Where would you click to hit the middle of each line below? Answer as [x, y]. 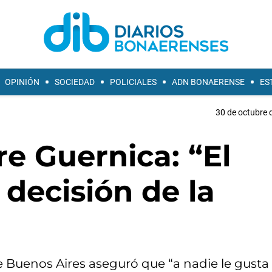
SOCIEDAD [75, 82]
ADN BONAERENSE [208, 82]
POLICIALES [133, 82]
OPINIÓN [22, 82]
